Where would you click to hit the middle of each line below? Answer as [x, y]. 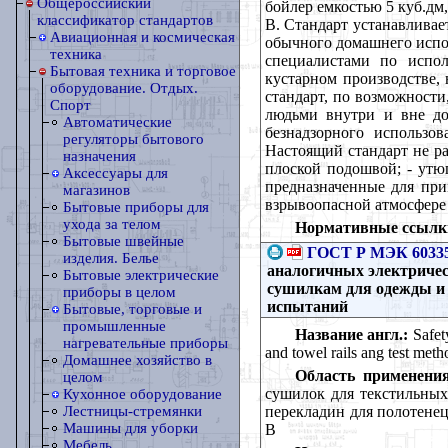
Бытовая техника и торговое [143, 71]
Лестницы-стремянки [132, 411]
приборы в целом [119, 292]
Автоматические [117, 122]
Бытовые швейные [123, 241]
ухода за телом [112, 224]
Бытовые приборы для [136, 207]
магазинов [96, 190]
